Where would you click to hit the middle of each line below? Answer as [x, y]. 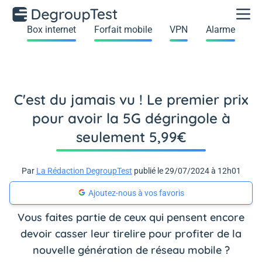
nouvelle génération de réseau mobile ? [131, 250]
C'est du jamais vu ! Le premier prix [131, 99]
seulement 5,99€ [131, 137]
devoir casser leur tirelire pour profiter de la [131, 234]
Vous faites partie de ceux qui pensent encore [131, 217]
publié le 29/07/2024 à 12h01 [186, 171]
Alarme [220, 30]
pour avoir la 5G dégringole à [131, 118]
